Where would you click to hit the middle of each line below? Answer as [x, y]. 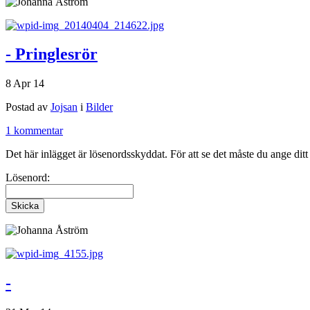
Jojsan [64, 107]
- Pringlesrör [52, 54]
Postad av [28, 107]
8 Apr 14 [25, 84]
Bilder [99, 107]
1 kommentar [34, 131]
